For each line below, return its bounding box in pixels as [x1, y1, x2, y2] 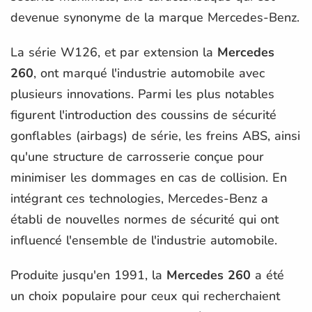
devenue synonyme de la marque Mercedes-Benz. [10, 8, 299, 26]
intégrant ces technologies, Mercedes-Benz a [10, 189, 268, 207]
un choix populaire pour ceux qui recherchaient [10, 287, 280, 304]
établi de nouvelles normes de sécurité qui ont [10, 210, 279, 228]
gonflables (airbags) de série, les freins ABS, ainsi [10, 127, 300, 144]
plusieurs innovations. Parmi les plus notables [10, 85, 274, 102]
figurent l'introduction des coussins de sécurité [10, 106, 276, 123]
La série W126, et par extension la [10, 43, 217, 61]
